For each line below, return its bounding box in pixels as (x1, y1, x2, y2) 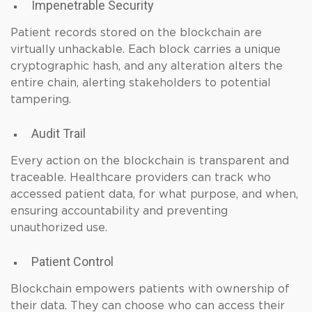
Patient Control (31, 254, 114, 269)
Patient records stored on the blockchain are (10, 27, 262, 38)
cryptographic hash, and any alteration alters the (10, 61, 283, 72)
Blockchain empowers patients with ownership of (10, 283, 290, 295)
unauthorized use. (10, 222, 107, 233)
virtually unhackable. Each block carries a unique (10, 44, 281, 55)
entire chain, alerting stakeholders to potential (10, 77, 271, 88)
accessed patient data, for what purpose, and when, (10, 189, 298, 200)
